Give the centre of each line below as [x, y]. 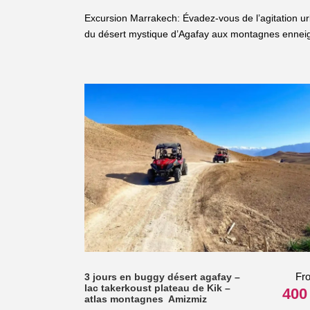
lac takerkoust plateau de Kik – [157, 288]
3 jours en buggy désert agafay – [162, 276]
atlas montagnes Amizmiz [146, 299]
